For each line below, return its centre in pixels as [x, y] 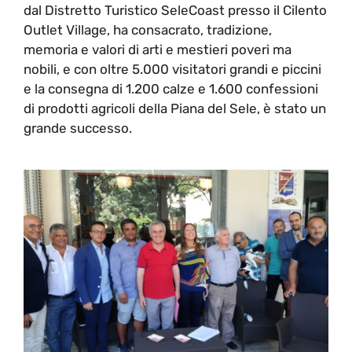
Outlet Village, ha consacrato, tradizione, [148, 29]
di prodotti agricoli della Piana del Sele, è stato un [175, 108]
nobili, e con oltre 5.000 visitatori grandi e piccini [172, 69]
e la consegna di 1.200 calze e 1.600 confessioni [171, 88]
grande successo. [78, 128]
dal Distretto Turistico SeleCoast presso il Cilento [175, 10]
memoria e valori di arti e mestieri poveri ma [158, 49]
